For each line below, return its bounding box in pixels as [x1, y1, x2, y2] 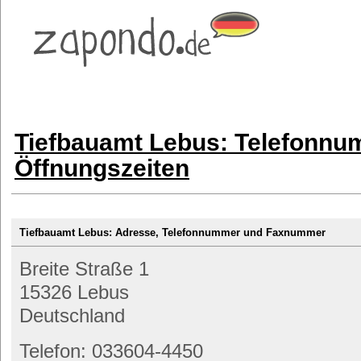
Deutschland [19, 305, 125, 326]
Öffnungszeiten [15, 155, 189, 181]
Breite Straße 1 [19, 258, 149, 280]
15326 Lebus [19, 281, 129, 303]
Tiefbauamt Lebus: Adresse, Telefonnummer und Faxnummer [19, 226, 326, 239]
